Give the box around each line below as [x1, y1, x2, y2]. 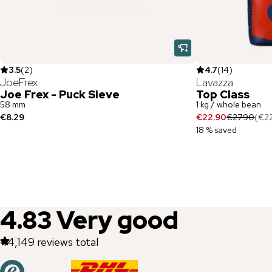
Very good [56, 204, 178, 236]
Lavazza [196, 75, 234, 89]
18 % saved [196, 124, 237, 135]
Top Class [196, 87, 250, 101]
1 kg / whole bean [196, 99, 262, 110]
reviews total [37, 235, 98, 249]
